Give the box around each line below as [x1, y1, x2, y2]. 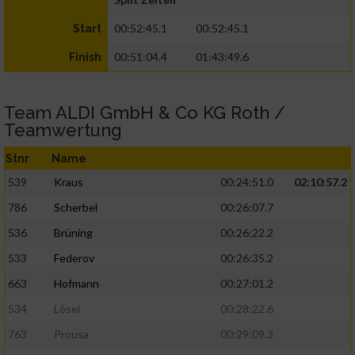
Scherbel [54, 200, 97, 215]
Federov [54, 251, 94, 265]
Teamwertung [4, 120, 122, 141]
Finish [69, 51, 101, 64]
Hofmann [54, 277, 99, 291]
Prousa [54, 327, 89, 342]
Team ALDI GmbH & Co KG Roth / [4, 102, 285, 124]
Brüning [54, 226, 93, 240]
